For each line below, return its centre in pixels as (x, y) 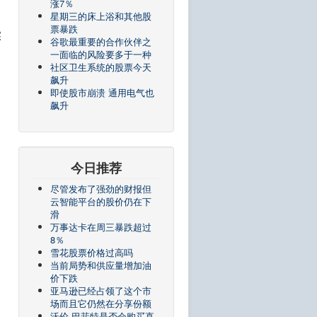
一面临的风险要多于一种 (101, 54)
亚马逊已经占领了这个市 (101, 290)
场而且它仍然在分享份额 (101, 303)
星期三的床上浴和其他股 (101, 16)
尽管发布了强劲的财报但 (101, 189)
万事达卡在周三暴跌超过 (101, 227)
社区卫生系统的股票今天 (101, 67)
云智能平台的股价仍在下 (101, 201)
